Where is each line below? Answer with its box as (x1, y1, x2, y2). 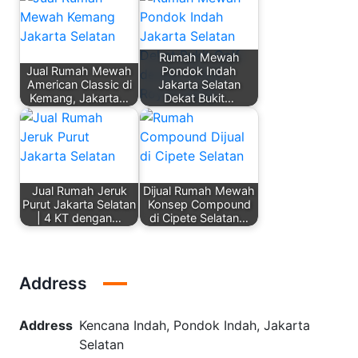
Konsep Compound (147, 197, 251, 212)
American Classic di (26, 78, 132, 92)
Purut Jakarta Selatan (22, 197, 136, 212)
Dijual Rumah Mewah (143, 184, 255, 198)
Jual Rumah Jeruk (31, 184, 127, 198)
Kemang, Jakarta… (30, 91, 129, 105)
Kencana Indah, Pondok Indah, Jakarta (79, 316, 310, 333)
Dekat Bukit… (164, 91, 234, 105)
